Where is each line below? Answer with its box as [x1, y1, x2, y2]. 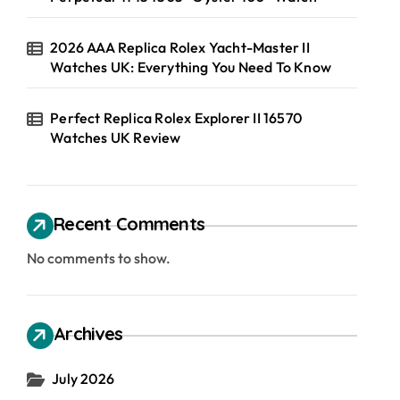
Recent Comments [54, 212, 205, 235]
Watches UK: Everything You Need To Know [50, 58, 332, 76]
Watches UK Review [50, 129, 181, 146]
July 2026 [52, 370, 115, 387]
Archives [54, 322, 123, 345]
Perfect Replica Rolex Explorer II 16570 [50, 109, 303, 127]
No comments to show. [27, 249, 171, 267]
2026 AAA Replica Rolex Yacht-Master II [50, 38, 310, 56]
